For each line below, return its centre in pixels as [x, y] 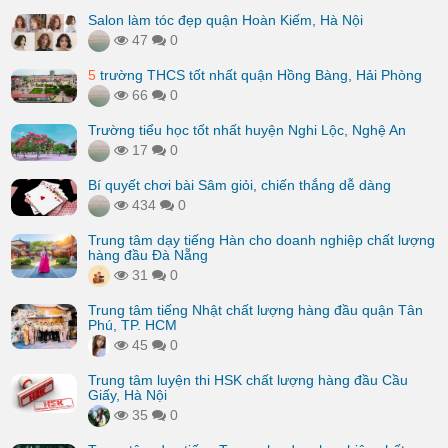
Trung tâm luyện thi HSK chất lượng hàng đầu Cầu [248, 380]
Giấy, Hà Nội [127, 395]
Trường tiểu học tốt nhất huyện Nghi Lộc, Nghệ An [247, 130]
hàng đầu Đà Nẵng [148, 255]
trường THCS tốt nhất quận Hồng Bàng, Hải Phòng [259, 75]
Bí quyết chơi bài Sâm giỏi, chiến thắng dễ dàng [239, 185]
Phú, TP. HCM [132, 325]
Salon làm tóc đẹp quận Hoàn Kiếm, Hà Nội [225, 20]
